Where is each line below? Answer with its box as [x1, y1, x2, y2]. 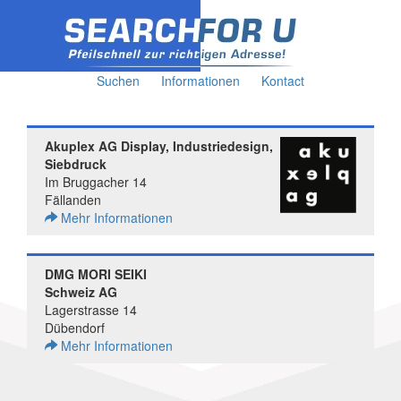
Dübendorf [45, 319, 105, 337]
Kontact [261, 72, 304, 90]
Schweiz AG [45, 283, 117, 301]
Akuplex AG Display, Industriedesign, [45, 137, 273, 155]
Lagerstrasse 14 [45, 301, 137, 319]
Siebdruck [45, 155, 107, 173]
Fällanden [45, 191, 101, 209]
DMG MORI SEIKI [45, 265, 147, 283]
